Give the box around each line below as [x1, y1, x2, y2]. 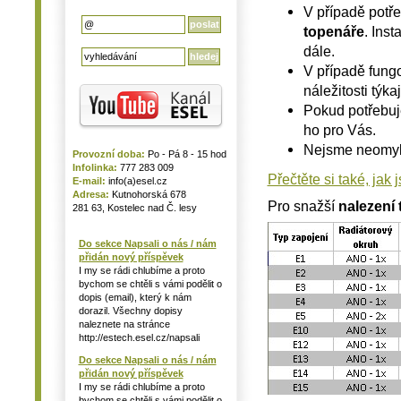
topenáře [303, 23, 364, 39]
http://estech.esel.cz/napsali [78, 332, 200, 343]
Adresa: [72, 189, 109, 200]
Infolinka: [72, 162, 117, 173]
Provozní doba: [72, 149, 145, 159]
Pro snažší [267, 197, 338, 214]
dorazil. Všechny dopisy [78, 305, 183, 316]
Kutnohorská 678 [108, 189, 186, 200]
